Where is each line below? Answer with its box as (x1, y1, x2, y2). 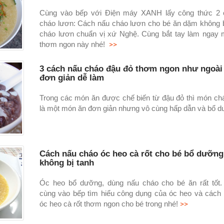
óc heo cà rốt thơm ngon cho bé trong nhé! (39, 199, 178, 208)
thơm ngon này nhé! (39, 39, 107, 48)
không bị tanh (39, 157, 94, 167)
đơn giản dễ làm (39, 72, 104, 82)
